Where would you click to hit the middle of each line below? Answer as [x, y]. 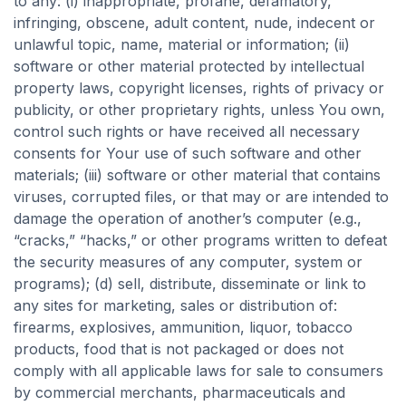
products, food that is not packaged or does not [179, 349]
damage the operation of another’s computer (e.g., [188, 218]
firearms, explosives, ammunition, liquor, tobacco [183, 327]
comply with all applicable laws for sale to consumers [198, 371]
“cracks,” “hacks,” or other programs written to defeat [200, 240]
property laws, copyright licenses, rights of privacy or [199, 88]
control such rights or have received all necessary [187, 131]
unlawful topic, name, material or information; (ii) [182, 44]
